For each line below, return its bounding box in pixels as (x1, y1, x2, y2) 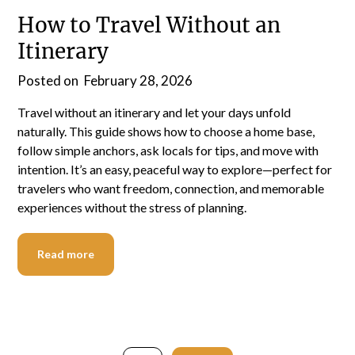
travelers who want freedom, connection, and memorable (17, 180, 325, 196)
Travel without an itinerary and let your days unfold (17, 104, 292, 120)
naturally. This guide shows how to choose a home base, (17, 123, 315, 139)
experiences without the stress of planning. (17, 199, 247, 215)
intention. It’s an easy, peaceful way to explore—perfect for (17, 161, 333, 177)
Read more (37, 246, 95, 261)
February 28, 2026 (84, 71, 193, 89)
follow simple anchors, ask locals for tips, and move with (17, 142, 319, 158)
